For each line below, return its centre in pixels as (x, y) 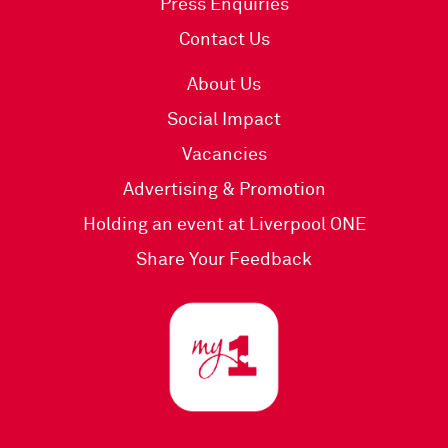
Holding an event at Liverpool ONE (224, 224)
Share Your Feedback (224, 259)
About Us (224, 84)
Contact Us (224, 39)
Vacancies (224, 154)
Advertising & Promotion (224, 189)
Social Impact (224, 119)
